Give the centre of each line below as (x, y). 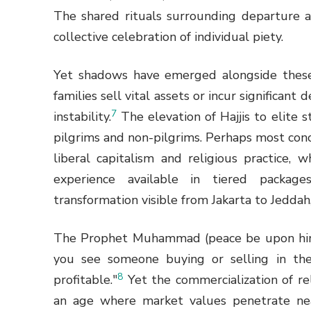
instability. (82, 117)
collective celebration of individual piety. (168, 37)
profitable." (85, 280)
